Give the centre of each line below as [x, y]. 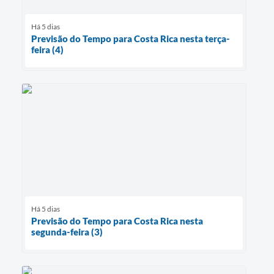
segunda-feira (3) [67, 231]
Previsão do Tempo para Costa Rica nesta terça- [131, 38]
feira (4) [47, 49]
